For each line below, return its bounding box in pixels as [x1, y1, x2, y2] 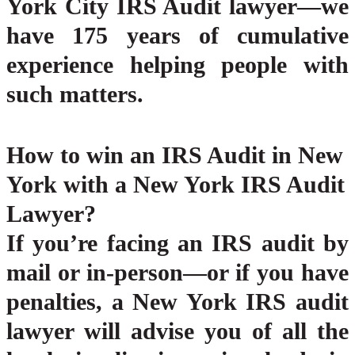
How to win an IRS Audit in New [6, 142, 343, 169]
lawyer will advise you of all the [6, 318, 349, 345]
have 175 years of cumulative [6, 22, 349, 49]
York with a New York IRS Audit [6, 171, 345, 198]
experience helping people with [6, 52, 349, 78]
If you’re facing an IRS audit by [6, 230, 349, 257]
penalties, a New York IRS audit [6, 288, 349, 315]
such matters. [6, 81, 143, 108]
